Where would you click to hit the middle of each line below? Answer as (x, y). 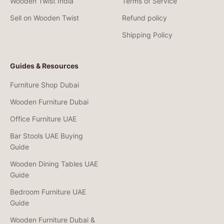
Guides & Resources (44, 65)
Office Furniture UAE (43, 118)
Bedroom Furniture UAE (48, 191)
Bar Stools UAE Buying (46, 135)
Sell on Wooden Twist (44, 17)
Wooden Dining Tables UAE (54, 163)
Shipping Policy (147, 34)
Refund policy (144, 17)
